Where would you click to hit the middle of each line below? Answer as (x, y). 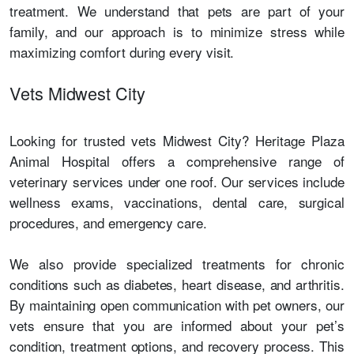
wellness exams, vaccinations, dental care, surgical (177, 202)
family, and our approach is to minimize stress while (177, 31)
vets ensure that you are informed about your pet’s (177, 325)
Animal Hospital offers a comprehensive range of (177, 161)
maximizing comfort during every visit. (122, 52)
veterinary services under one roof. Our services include (177, 181)
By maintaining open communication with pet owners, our (177, 305)
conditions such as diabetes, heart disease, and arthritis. (177, 284)
